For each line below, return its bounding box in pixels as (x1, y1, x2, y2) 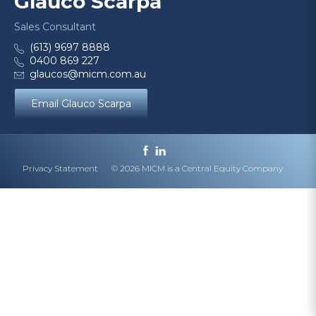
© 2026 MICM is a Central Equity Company (111, 163, 283, 174)
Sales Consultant (14, 20, 96, 34)
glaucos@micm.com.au (30, 68, 146, 81)
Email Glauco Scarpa (31, 97, 131, 111)
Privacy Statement (23, 163, 98, 174)
